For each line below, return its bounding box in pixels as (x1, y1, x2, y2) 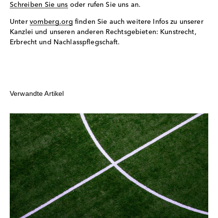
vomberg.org (29, 18, 73, 25)
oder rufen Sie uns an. (68, 1, 141, 8)
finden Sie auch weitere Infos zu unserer (73, 18, 203, 25)
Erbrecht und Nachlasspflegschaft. (10, 38, 120, 46)
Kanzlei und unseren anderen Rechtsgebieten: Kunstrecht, (10, 28, 197, 36)
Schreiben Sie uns (10, 1, 68, 8)
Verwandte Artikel (10, 89, 64, 97)
